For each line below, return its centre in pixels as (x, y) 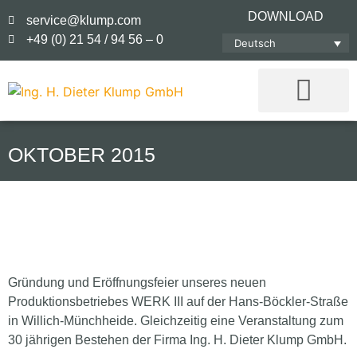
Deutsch (255, 43)
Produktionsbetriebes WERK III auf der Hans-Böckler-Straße (178, 302)
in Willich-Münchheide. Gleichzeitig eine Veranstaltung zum (176, 321)
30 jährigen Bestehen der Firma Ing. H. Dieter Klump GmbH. (177, 340)
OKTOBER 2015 (82, 155)
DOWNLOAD (285, 16)
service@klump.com (83, 20)
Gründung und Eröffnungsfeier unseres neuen (137, 283)
